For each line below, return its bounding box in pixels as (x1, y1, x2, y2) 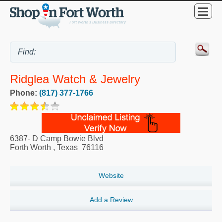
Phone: (10, 88, 39, 97)
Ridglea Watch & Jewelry (10, 72, 140, 86)
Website (98, 171, 124, 179)
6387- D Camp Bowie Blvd (10, 134, 104, 143)
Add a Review (89, 195, 133, 204)
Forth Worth (10, 143, 51, 152)
